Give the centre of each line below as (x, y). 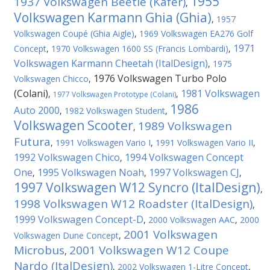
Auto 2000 (37, 110)
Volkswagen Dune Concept (66, 235)
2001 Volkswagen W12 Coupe (149, 250)
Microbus (39, 250)
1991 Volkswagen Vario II (204, 143)
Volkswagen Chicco (51, 79)
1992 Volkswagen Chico (67, 157)
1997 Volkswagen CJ (194, 172)
